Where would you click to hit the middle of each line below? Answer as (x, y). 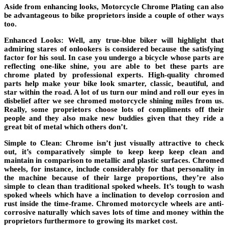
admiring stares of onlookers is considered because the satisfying (114, 49)
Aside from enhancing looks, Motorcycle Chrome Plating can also (114, 7)
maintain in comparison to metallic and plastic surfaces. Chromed (114, 161)
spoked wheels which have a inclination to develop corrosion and (114, 195)
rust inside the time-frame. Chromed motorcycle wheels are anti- (114, 204)
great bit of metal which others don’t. (66, 127)
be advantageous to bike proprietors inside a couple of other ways (114, 16)
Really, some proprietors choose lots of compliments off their (114, 110)
